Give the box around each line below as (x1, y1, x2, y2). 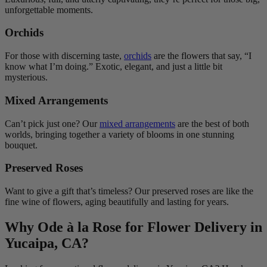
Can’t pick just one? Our (5, 118, 100, 129)
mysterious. (5, 72, 48, 83)
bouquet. (5, 139, 38, 150)
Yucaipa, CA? (5, 235, 89, 251)
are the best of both (175, 118, 249, 129)
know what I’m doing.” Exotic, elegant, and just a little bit (5, 61, 222, 72)
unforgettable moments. (5, 4, 93, 15)
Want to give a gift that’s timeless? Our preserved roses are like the (5, 186, 253, 197)
